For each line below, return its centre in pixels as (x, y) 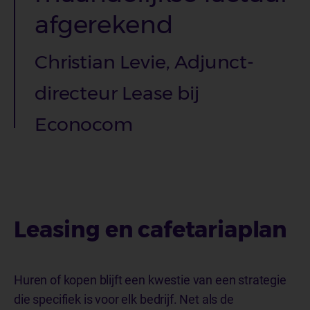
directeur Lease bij (117, 93)
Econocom (84, 125)
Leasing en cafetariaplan (151, 229)
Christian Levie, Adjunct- (144, 62)
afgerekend (104, 24)
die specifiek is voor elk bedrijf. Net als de (124, 299)
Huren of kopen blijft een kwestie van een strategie (150, 280)
